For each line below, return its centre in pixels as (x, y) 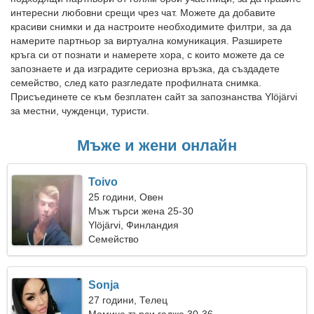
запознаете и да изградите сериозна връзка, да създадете (145, 69)
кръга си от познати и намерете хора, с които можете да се (148, 55)
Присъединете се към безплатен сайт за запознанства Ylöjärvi (154, 97)
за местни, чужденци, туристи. (80, 111)
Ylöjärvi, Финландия (134, 225)
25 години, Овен (126, 197)
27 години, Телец (128, 300)
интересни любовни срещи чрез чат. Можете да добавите (143, 13)
